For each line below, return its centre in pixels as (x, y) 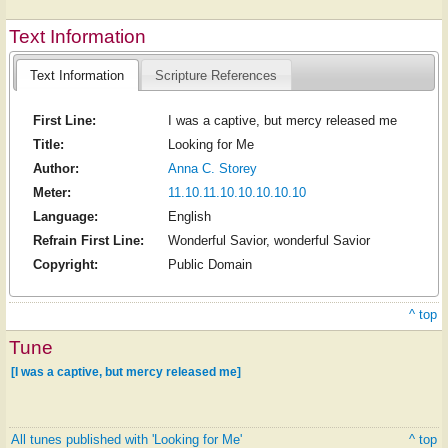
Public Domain (209, 265)
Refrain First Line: (88, 241)
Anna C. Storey (212, 169)
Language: (65, 217)
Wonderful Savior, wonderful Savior (268, 241)
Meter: (51, 193)
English (189, 217)
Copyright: (65, 265)
